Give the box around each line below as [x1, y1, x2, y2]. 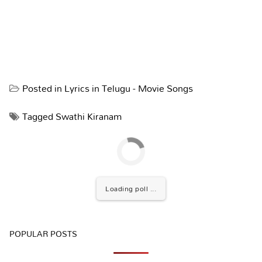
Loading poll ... [105, 181, 157, 195]
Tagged [22, 106, 56, 126]
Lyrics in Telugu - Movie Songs [64, 79, 193, 98]
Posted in [22, 79, 64, 98]
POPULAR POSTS [9, 225, 77, 242]
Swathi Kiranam [56, 106, 122, 126]
